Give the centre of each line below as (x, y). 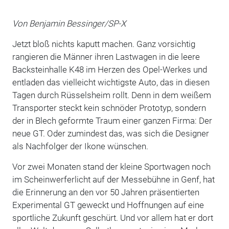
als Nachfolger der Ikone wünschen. (80, 146)
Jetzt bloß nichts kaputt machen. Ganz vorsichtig (104, 44)
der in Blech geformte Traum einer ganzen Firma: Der (112, 120)
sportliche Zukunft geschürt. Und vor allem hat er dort (112, 217)
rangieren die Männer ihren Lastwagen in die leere (106, 56)
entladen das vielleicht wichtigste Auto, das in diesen (111, 82)
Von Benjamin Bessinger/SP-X (69, 23)
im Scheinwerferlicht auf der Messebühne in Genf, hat (113, 179)
